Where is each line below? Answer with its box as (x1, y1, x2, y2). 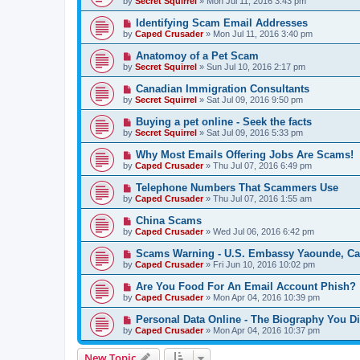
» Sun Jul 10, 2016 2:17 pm (197, 62, 305, 72)
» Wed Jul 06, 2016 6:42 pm (203, 227, 314, 236)
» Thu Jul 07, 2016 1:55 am (203, 194, 312, 203)
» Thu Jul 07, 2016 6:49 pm (203, 161, 312, 170)
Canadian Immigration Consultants (135, 83, 309, 95)
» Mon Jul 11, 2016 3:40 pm (203, 29, 313, 39)
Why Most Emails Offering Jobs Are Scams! (135, 149, 354, 161)
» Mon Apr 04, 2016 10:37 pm (203, 325, 320, 335)
